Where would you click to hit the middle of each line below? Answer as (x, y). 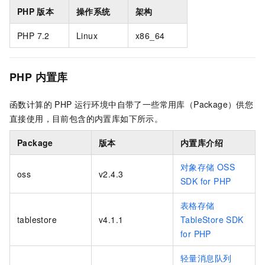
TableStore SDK (212, 220)
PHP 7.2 (33, 36)
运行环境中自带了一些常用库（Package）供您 (164, 104)
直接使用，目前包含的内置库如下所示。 (86, 119)
